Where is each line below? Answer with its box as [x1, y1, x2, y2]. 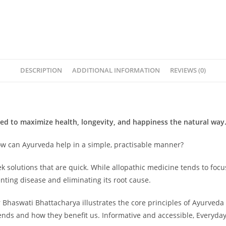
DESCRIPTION [20, 66, 62, 75]
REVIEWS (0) [170, 66, 206, 75]
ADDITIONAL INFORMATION [72, 66, 160, 75]
